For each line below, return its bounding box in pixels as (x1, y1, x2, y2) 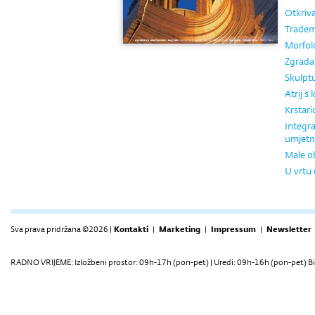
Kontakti (114, 224, 148, 235)
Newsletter (266, 224, 311, 235)
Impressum (211, 224, 256, 235)
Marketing (159, 224, 200, 235)
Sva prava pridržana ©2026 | (11, 224, 112, 235)
